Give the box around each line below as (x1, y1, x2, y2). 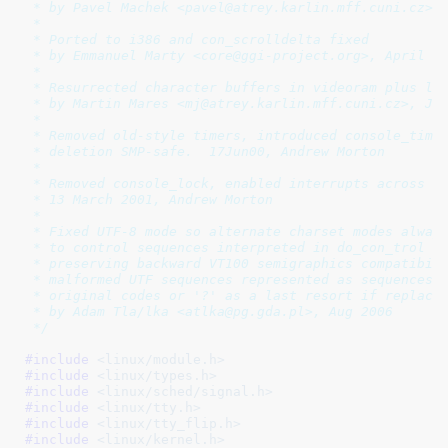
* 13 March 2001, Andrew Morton (24, 191, 273, 207)
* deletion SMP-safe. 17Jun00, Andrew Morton (24, 143, 385, 159)
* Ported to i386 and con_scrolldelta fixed (24, 31, 369, 47)
